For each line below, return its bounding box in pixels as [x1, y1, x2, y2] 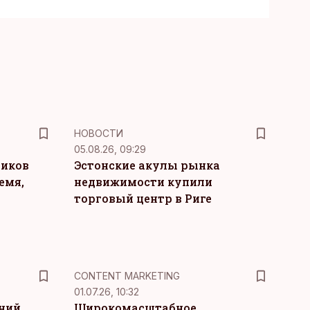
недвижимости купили [73, 174, 212, 189]
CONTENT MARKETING [73, 270, 180, 282]
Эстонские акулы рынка [73, 158, 220, 172]
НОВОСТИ [73, 127, 123, 139]
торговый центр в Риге [73, 191, 212, 206]
